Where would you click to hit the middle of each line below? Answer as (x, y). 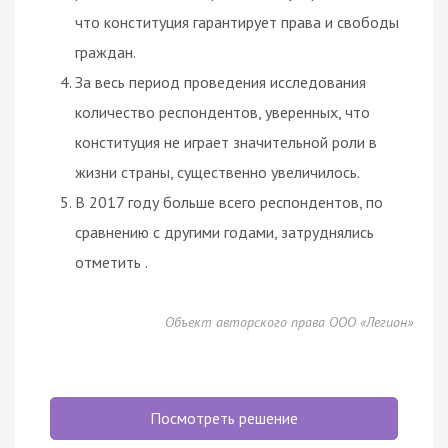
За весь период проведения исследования (220, 81)
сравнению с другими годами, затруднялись (224, 231)
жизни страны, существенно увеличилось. (217, 171)
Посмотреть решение (224, 417)
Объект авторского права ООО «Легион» (289, 321)
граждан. (105, 51)
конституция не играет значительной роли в (226, 141)
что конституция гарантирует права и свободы (237, 21)
